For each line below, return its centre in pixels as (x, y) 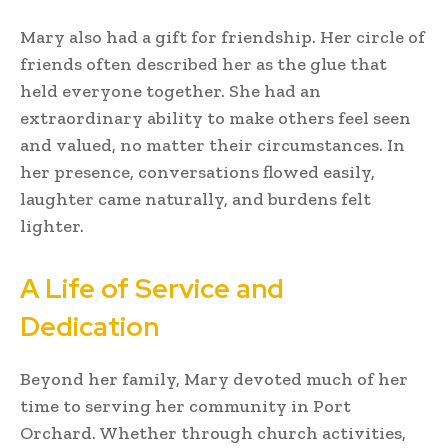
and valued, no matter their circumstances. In (212, 144)
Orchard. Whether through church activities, (213, 432)
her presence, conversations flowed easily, (197, 171)
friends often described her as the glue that (203, 63)
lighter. (52, 225)
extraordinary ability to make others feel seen (215, 117)
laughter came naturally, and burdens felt (195, 198)
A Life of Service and (152, 288)
